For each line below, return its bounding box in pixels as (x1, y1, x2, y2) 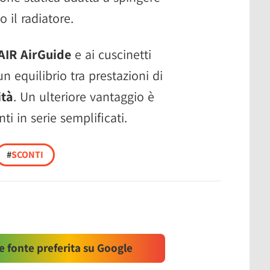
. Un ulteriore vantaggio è (13, 87, 154, 105)
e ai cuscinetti (71, 45, 151, 63)
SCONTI (11, 148, 43, 161)
